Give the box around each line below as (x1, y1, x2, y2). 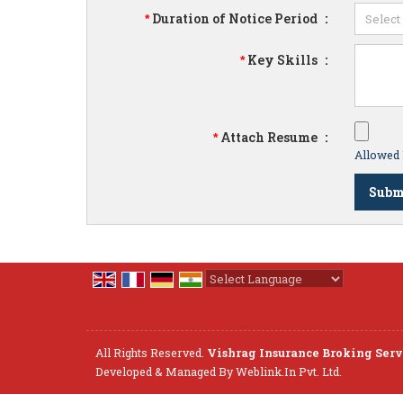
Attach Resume (218, 128, 321, 146)
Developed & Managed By (95, 363, 236, 379)
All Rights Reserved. (95, 345, 207, 360)
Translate (321, 289, 383, 307)
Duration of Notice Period (149, 9, 321, 27)
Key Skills (245, 50, 321, 68)
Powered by (205, 289, 281, 307)
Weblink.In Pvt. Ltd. (236, 363, 342, 379)
